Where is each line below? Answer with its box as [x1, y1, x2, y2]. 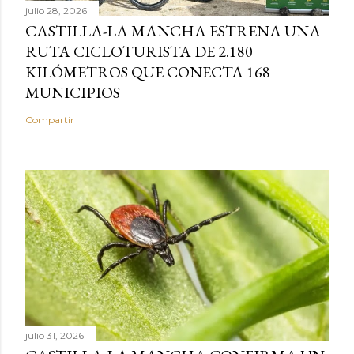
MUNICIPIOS [25, 81, 120, 103]
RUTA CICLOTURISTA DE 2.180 [25, 40, 253, 62]
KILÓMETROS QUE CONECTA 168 [25, 61, 270, 82]
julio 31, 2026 [25, 329, 84, 341]
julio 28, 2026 [25, 4, 87, 17]
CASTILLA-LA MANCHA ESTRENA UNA [25, 20, 321, 41]
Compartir [25, 113, 74, 126]
